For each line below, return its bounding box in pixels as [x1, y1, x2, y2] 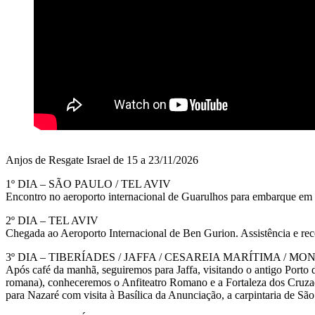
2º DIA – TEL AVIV [6, 214, 98, 226]
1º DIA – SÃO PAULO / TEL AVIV [6, 177, 171, 190]
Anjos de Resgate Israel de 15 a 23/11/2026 [6, 153, 198, 166]
